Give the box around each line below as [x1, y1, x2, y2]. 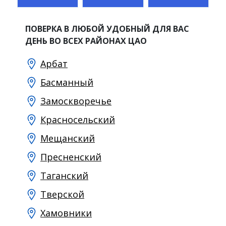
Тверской [40, 188, 84, 200]
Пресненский [40, 150, 101, 163]
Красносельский [40, 113, 115, 126]
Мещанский [40, 132, 95, 144]
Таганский [40, 169, 88, 182]
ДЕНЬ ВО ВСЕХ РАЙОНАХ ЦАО [25, 35, 147, 46]
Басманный [40, 76, 93, 88]
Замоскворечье [40, 94, 111, 107]
